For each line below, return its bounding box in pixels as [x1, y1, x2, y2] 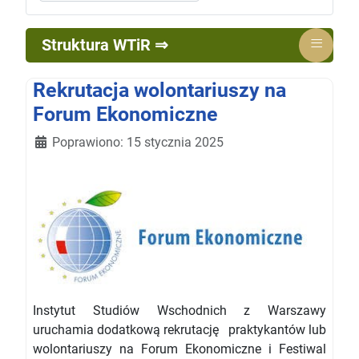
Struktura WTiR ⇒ [42, 35, 168, 55]
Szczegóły [32, 134, 91, 150]
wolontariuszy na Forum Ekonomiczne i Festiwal [33, 341, 326, 357]
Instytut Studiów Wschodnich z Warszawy [33, 303, 326, 319]
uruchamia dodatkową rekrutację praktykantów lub [33, 322, 326, 338]
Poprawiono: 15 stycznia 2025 [52, 135, 224, 151]
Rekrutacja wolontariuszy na [33, 79, 286, 103]
